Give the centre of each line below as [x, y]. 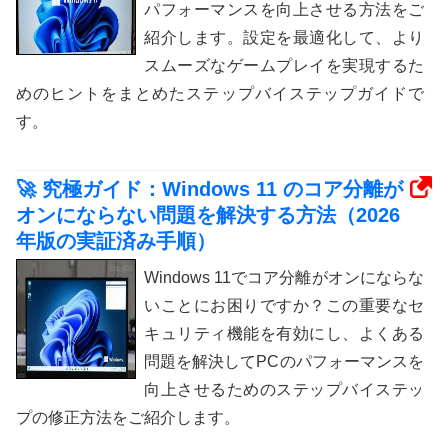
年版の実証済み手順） [116, 240]
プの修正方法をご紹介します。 [128, 417]
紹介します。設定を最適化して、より [284, 37]
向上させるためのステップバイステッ [284, 389]
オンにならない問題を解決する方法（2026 [208, 214]
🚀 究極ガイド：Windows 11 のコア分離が [209, 188]
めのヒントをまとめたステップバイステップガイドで [220, 93]
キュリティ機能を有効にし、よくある [284, 333]
